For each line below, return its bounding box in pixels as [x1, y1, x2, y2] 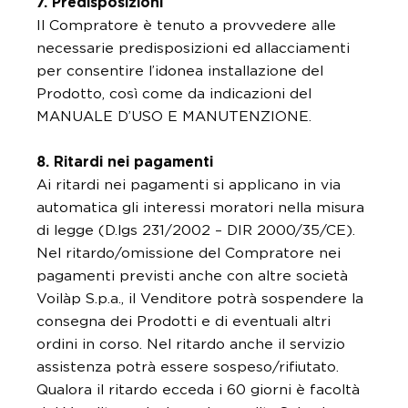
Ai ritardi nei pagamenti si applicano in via [36, 178, 341, 192]
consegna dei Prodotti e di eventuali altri [36, 314, 331, 329]
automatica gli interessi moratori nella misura [36, 200, 364, 215]
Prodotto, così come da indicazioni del [36, 87, 311, 101]
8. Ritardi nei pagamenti [36, 155, 213, 169]
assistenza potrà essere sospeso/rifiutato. [36, 360, 339, 374]
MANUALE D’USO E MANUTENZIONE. [36, 109, 311, 124]
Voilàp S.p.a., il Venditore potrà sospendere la [36, 291, 363, 306]
